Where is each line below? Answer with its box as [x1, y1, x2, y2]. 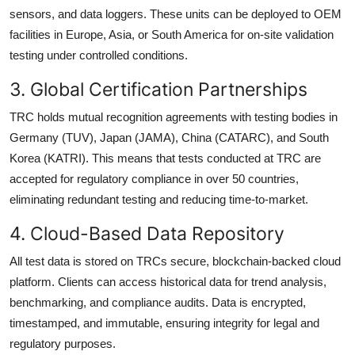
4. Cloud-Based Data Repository [10, 221, 284, 245]
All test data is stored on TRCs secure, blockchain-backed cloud [10, 254, 341, 268]
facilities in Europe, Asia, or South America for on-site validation [10, 27, 334, 41]
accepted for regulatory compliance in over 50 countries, [10, 171, 299, 185]
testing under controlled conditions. [10, 48, 188, 62]
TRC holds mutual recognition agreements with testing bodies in [10, 109, 338, 124]
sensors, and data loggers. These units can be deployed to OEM [10, 6, 342, 21]
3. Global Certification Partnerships [10, 77, 307, 101]
